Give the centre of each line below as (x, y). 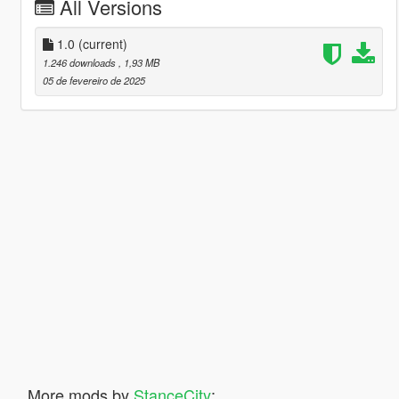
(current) (102, 43)
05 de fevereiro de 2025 (94, 80)
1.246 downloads (80, 62)
